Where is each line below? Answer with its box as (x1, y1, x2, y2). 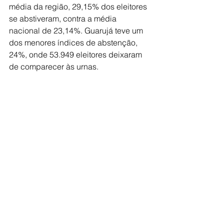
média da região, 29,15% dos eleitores (9, 1, 149, 11)
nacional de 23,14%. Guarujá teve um (9, 25, 145, 35)
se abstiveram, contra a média (9, 13, 118, 23)
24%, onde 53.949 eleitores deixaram (9, 49, 144, 59)
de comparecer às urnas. (9, 61, 98, 71)
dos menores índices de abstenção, (9, 37, 139, 47)
